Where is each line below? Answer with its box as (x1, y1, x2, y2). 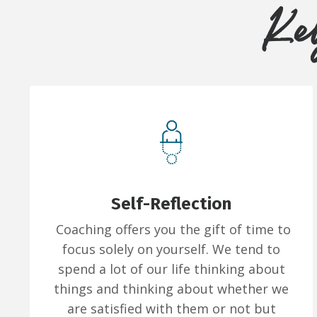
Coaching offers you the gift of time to (52, 221, 291, 238)
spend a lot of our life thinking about (57, 260, 285, 278)
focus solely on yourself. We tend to (62, 241, 280, 258)
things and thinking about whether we (54, 280, 289, 298)
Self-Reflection (111, 194, 231, 214)
